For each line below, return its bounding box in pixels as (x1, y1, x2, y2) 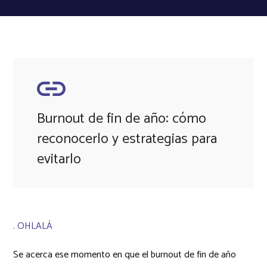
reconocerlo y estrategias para (37, 127, 218, 151)
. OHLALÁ (13, 218, 53, 234)
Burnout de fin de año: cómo (37, 107, 207, 131)
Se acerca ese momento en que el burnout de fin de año (13, 246, 237, 263)
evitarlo (37, 147, 82, 171)
